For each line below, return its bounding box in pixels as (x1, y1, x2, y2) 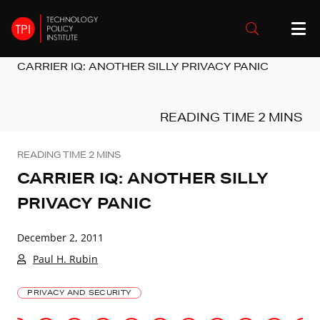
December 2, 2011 (17, 230, 104, 244)
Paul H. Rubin (33, 251, 98, 266)
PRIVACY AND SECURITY (27, 287, 131, 298)
